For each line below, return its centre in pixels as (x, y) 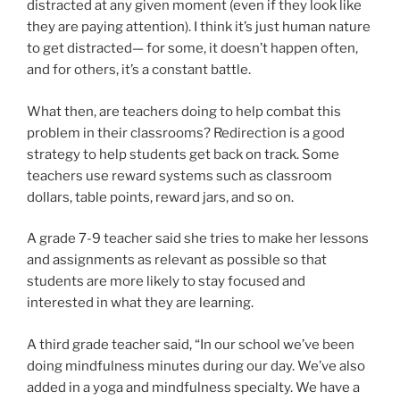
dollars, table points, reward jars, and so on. (162, 197)
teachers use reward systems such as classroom (179, 175)
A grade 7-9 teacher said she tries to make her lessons (198, 239)
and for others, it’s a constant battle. (140, 70)
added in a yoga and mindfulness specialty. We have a (193, 387)
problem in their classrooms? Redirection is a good (186, 133)
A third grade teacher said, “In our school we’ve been (191, 344)
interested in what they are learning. (142, 303)
